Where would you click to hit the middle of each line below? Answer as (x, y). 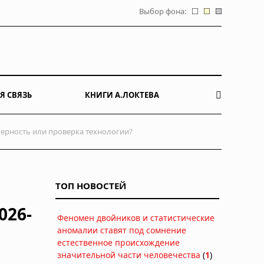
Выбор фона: (163, 11)
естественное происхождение (118, 242)
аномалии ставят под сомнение (122, 230)
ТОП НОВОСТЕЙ (91, 185)
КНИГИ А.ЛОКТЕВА (122, 95)
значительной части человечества (129, 255)
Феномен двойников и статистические (136, 217)
